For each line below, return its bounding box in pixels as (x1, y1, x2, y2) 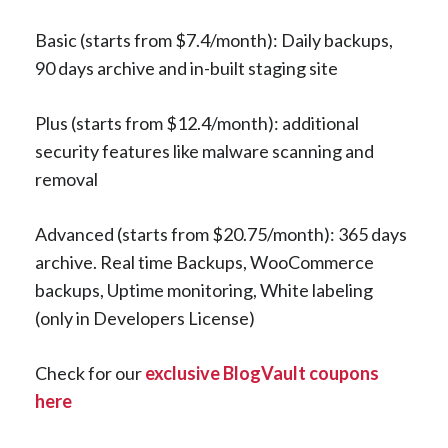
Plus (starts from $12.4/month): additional (35, 111, 359, 134)
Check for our (35, 361, 145, 384)
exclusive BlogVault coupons (145, 361, 379, 384)
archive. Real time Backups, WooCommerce (35, 250, 374, 273)
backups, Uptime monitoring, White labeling (35, 278, 373, 301)
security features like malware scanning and (35, 139, 374, 162)
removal (35, 167, 98, 190)
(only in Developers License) (35, 306, 255, 329)
